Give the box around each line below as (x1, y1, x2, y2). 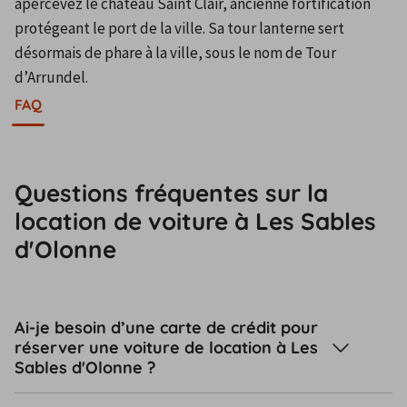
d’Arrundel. (15, 67, 88, 88)
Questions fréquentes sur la (15, 177, 328, 208)
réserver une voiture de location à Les (15, 336, 318, 358)
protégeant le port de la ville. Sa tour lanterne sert (15, 18, 344, 39)
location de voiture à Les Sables (15, 205, 376, 236)
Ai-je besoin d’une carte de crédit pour (15, 316, 318, 338)
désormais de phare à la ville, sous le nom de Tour (15, 43, 336, 64)
